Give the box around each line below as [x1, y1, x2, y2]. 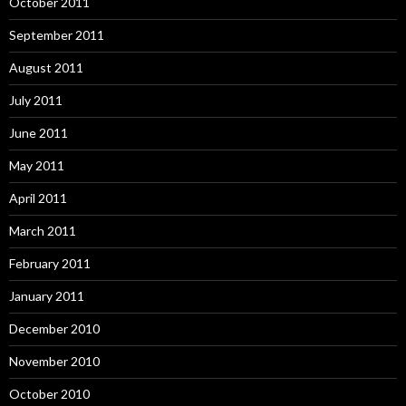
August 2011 [9, 59, 83, 75]
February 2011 [9, 255, 91, 271]
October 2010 [9, 385, 90, 401]
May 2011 [9, 157, 64, 173]
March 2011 [9, 222, 76, 238]
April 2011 [9, 189, 67, 206]
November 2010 [9, 353, 100, 369]
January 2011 [9, 287, 84, 304]
